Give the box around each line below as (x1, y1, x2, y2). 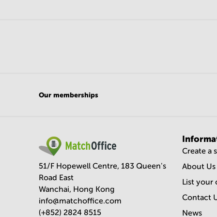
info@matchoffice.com (39, 196, 122, 205)
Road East (39, 173, 74, 182)
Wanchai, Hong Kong (39, 185, 115, 193)
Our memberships (39, 91, 98, 99)
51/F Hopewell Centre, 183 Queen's (39, 161, 166, 170)
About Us (182, 162, 216, 170)
